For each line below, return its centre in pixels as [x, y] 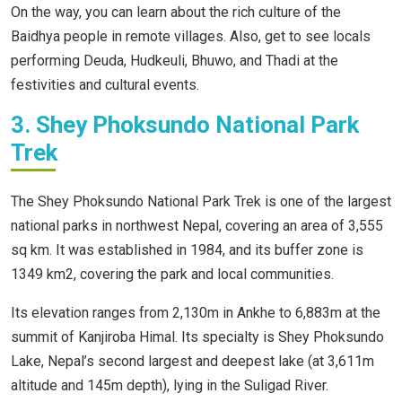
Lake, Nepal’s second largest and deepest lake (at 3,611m [192, 362]
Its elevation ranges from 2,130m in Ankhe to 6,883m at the [196, 313]
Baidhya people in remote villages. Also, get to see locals [191, 37]
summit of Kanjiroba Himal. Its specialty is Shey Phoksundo [197, 337]
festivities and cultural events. [107, 85]
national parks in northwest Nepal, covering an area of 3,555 [197, 226]
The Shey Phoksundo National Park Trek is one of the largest [201, 202]
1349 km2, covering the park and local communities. [174, 275]
